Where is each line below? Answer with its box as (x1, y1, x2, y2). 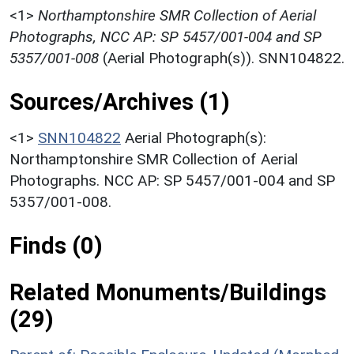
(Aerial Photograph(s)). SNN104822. (99, 48, 345, 67)
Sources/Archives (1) (9, 88, 230, 115)
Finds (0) (9, 232, 103, 259)
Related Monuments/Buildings (9, 278, 326, 306)
